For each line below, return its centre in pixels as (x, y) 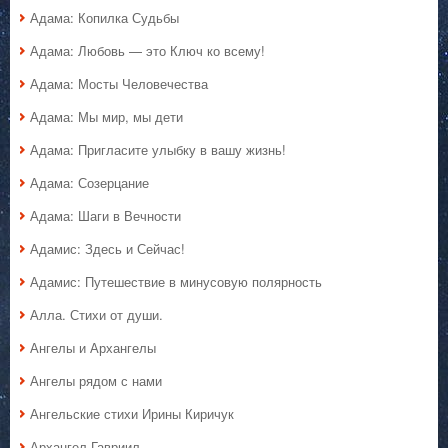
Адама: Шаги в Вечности (105, 216)
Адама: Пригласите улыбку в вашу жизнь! (158, 150)
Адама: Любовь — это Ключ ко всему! (147, 51)
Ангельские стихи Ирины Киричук (132, 414)
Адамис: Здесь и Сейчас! (107, 249)
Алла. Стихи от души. (96, 315)
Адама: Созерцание (89, 183)
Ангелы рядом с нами (96, 381)
